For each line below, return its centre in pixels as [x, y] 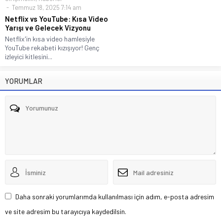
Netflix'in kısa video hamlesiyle [50, 39]
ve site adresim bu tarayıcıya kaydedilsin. [66, 212]
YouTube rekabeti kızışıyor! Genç [52, 48]
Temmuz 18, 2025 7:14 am [46, 8]
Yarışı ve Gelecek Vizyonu [48, 28]
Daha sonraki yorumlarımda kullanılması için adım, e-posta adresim [115, 197]
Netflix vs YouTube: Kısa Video [56, 19]
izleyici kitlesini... [29, 57]
